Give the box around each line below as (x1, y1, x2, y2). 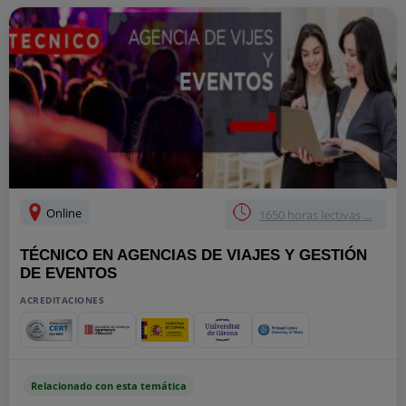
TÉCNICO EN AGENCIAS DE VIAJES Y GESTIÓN (20, 246, 367, 264)
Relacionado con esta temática (31, 379, 187, 392)
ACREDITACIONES (20, 294, 104, 306)
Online (43, 205, 82, 221)
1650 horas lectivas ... (259, 207, 372, 223)
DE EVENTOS (20, 265, 117, 282)
